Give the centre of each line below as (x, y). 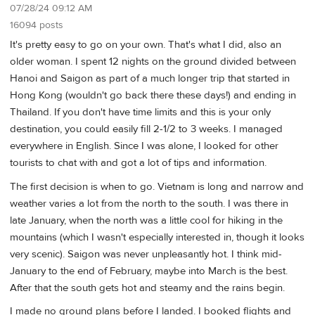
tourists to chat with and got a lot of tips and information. (138, 163)
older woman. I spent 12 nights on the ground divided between (153, 62)
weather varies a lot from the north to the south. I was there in (149, 203)
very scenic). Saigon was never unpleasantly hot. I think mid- (146, 254)
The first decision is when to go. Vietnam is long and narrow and (157, 186)
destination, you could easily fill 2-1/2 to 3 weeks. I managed (146, 129)
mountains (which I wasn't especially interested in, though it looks (157, 237)
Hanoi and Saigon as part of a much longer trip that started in (150, 79)
